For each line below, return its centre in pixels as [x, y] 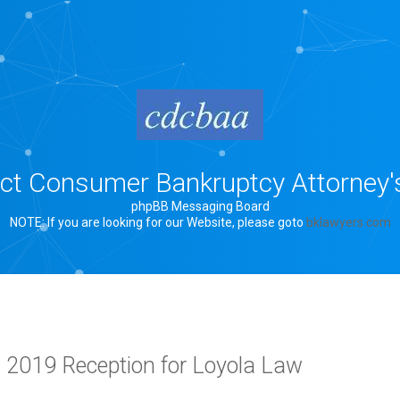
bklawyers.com [348, 222]
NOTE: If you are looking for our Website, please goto [158, 222]
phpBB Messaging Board [200, 206]
